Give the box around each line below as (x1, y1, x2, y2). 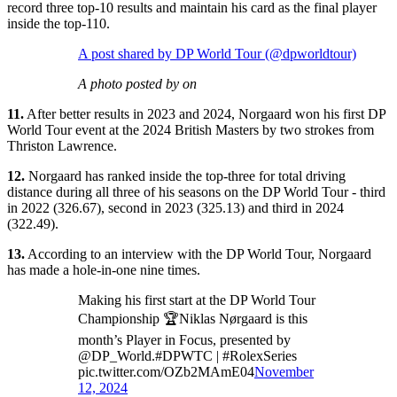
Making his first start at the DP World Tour (78, 292, 315, 307)
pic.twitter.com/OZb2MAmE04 (78, 363, 254, 379)
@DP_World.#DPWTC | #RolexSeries (78, 347, 297, 363)
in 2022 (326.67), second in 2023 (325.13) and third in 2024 (7, 199, 344, 215)
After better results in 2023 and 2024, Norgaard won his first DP (24, 105, 385, 121)
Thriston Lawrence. (7, 137, 117, 153)
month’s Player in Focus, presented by (78, 331, 291, 347)
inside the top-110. (7, 15, 110, 31)
